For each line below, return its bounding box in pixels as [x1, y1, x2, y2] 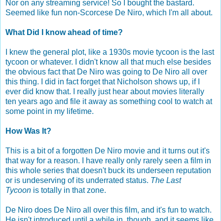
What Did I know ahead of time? [5, 28, 123, 37]
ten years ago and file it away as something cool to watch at [5, 97, 212, 106]
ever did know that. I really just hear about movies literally [5, 87, 204, 96]
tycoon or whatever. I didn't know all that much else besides [5, 57, 211, 66]
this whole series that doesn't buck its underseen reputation [5, 166, 211, 175]
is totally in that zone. [31, 185, 106, 194]
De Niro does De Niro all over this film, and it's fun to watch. [5, 205, 212, 214]
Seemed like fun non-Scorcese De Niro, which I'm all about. [5, 8, 213, 17]
